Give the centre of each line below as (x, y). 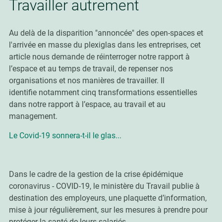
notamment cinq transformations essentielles (118, 92)
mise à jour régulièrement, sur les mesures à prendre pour (108, 210)
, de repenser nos (143, 69)
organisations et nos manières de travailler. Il (86, 81)
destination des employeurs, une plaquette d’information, (108, 198)
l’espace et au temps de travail (61, 69)
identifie (24, 92)
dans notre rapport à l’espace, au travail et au (87, 104)
